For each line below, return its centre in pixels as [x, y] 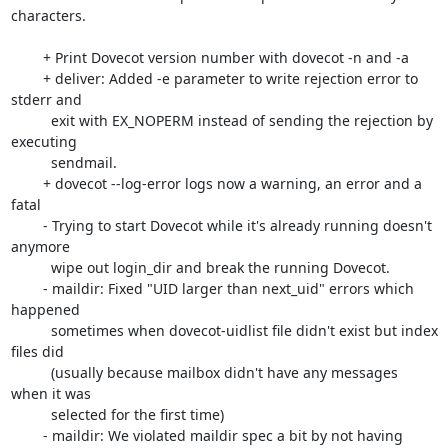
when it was [50, 393]
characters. [48, 15]
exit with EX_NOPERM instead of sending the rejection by [26, 120]
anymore [40, 246]
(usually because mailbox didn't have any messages [26, 372]
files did [37, 351]
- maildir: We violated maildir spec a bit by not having [26, 435]
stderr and [46, 99]
